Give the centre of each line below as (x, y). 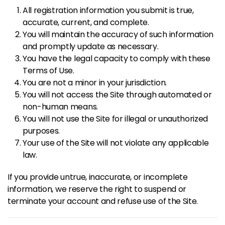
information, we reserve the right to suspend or (97, 189)
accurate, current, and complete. (86, 22)
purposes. (41, 131)
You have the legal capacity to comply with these (117, 59)
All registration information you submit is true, (108, 10)
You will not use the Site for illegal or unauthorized (116, 119)
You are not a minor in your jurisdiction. (95, 83)
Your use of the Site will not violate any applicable (116, 143)
